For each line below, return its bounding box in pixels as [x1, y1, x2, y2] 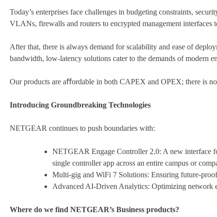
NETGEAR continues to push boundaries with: [10, 124, 155, 133]
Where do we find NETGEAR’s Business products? [10, 205, 179, 214]
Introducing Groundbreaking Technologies [10, 101, 151, 109]
